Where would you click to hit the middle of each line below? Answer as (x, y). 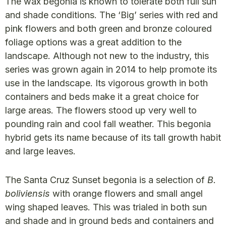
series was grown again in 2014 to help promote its (111, 70)
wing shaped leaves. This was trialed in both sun (106, 207)
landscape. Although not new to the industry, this (107, 56)
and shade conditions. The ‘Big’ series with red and (111, 15)
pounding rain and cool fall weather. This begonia (108, 124)
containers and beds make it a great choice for (102, 97)
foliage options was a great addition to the (93, 42)
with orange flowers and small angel (126, 194)
